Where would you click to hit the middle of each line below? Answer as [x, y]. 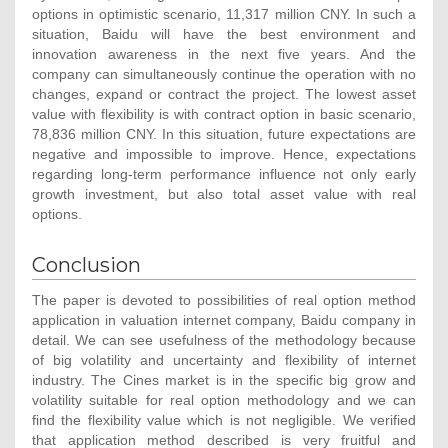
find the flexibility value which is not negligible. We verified [224, 420]
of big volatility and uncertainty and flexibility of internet [224, 360]
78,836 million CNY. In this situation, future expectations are [224, 133]
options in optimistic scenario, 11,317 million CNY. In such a [224, 13]
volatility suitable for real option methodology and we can [224, 400]
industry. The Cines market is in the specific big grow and [224, 380]
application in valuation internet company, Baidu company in [224, 320]
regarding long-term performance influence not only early [224, 173]
